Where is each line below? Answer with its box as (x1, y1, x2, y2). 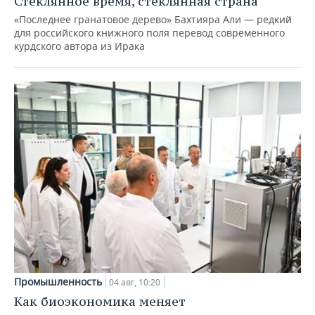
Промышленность (14, 274, 102, 288)
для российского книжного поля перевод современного (14, 26, 285, 40)
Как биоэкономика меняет (14, 292, 186, 309)
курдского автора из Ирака (14, 39, 145, 53)
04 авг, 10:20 (109, 276, 160, 288)
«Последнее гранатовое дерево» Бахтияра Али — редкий (14, 13, 292, 27)
